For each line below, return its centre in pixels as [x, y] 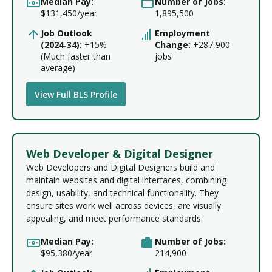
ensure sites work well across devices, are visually [124, 206]
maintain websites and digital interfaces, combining [126, 180]
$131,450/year [69, 13]
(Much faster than [76, 56]
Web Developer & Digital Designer [120, 154]
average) [58, 68]
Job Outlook [66, 33]
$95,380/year [66, 253]
